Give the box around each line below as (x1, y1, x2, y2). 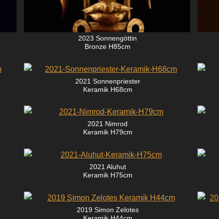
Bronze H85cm (85, 42, 131, 50)
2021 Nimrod (88, 120, 128, 128)
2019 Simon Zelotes (76, 205, 139, 214)
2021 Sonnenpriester (75, 77, 140, 85)
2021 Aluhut (89, 163, 126, 171)
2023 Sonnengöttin (78, 34, 137, 42)
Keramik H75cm (83, 171, 132, 179)
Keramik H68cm (83, 85, 132, 93)
